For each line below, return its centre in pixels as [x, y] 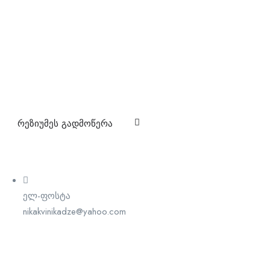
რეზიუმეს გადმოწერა [65, 124]
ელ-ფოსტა [46, 196]
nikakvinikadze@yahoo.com [74, 212]
